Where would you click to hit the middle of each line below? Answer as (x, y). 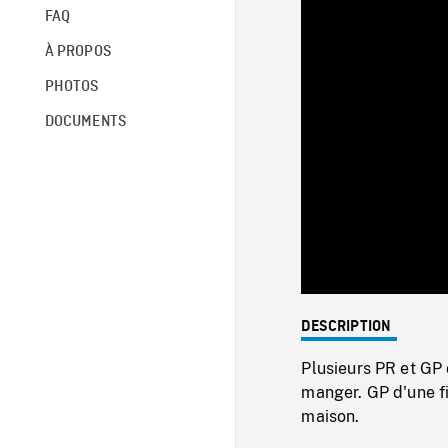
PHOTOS (71, 86)
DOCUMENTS (85, 121)
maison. (330, 416)
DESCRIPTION (346, 326)
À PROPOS (77, 51)
